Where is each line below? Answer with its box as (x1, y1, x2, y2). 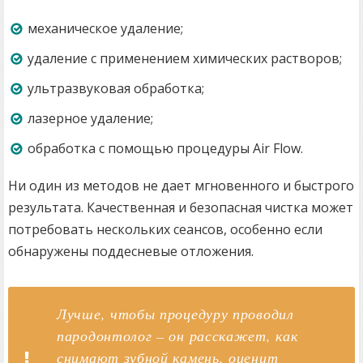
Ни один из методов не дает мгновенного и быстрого (8, 176, 354, 194)
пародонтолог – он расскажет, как (57, 325, 298, 345)
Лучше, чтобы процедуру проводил (57, 303, 294, 323)
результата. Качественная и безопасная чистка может (8, 198, 353, 216)
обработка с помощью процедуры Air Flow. (28, 139, 303, 157)
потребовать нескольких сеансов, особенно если (8, 220, 322, 238)
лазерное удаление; (28, 109, 153, 127)
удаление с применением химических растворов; (28, 49, 342, 67)
